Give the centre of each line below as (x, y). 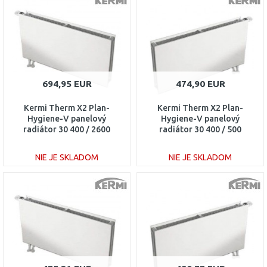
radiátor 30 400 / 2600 (67, 129)
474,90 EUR (200, 84)
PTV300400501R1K (200, 140)
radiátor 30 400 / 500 (200, 129)
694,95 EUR (67, 84)
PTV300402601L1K (67, 140)
